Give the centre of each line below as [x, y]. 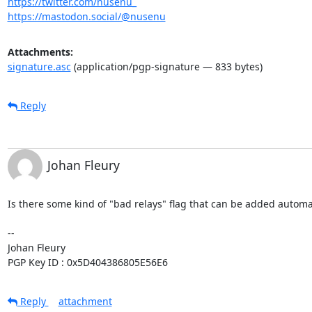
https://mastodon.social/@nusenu [86, 16]
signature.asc [39, 66]
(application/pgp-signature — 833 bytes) [166, 66]
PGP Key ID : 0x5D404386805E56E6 [87, 262]
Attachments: [40, 52]
